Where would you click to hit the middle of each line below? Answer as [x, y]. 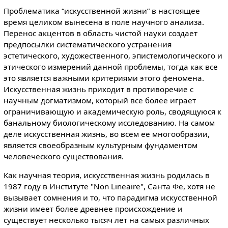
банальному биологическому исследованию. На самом [109, 122]
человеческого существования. [63, 156]
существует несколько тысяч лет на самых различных [106, 220]
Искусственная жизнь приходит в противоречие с [98, 89]
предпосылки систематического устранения [87, 44]
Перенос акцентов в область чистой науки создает [100, 33]
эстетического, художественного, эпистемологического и [113, 55]
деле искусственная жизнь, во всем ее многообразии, [106, 134]
